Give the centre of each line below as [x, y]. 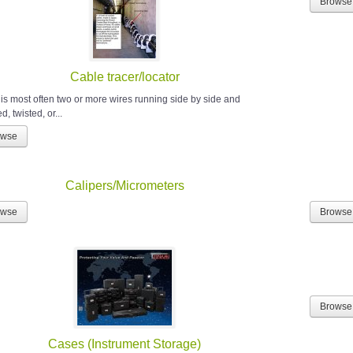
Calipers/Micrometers [124, 186]
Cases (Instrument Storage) [125, 344]
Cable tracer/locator [124, 77]
